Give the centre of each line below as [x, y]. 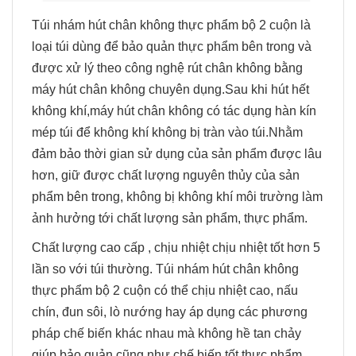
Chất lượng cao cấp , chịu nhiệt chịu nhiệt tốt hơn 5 [176, 247]
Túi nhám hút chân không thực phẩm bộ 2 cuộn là [171, 25]
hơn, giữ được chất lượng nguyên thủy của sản [166, 175]
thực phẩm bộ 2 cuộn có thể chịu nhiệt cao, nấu [165, 290]
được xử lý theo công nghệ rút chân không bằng [167, 68]
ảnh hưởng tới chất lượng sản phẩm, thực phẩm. [170, 218]
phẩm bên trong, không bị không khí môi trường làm [177, 196]
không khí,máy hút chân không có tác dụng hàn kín [174, 110]
